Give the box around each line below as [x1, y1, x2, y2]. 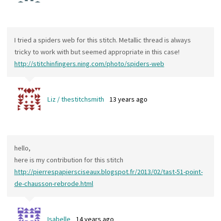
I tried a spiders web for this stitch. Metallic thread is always [14, 36, 191, 45]
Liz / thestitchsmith [47, 94, 104, 104]
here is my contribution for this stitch [14, 155, 123, 165]
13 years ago [110, 94, 148, 104]
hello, [14, 144, 31, 153]
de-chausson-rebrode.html [14, 179, 93, 188]
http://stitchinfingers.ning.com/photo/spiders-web [14, 59, 164, 69]
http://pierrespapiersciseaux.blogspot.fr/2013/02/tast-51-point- [14, 167, 203, 177]
